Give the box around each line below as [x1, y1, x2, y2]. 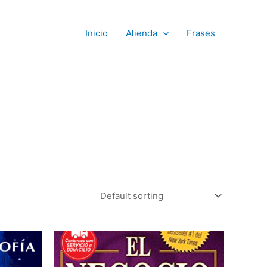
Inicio [85, 27, 108, 39]
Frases [187, 27, 215, 39]
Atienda [126, 27, 157, 39]
